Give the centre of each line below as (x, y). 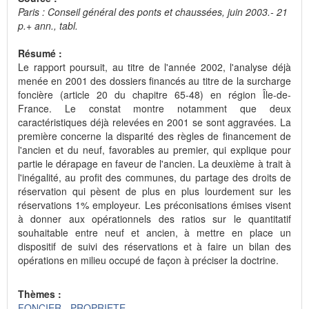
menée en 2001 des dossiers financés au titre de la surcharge (154, 81)
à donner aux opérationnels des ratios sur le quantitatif (154, 219)
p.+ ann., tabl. (48, 26)
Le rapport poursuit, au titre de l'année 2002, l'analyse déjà (154, 67)
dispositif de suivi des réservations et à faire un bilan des (154, 247)
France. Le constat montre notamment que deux (154, 109)
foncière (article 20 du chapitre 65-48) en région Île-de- (154, 95)
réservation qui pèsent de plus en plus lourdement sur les (154, 191)
